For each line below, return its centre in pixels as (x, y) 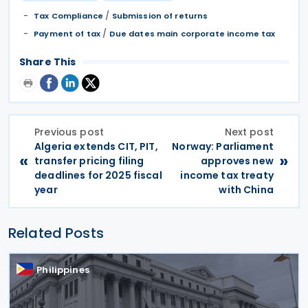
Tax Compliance (69, 15)
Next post (249, 132)
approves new (237, 161)
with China (246, 189)
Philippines (63, 269)
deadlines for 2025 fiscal (98, 175)
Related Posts (56, 233)
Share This (48, 62)
